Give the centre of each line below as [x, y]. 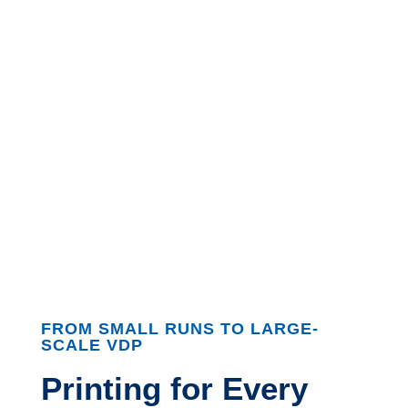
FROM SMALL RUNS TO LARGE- [179, 329]
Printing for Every [174, 388]
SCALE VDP [92, 345]
